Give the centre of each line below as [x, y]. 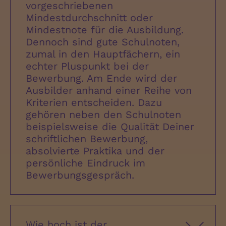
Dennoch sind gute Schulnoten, [103, 42]
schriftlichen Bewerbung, [87, 139]
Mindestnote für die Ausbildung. [105, 30]
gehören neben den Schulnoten [103, 115]
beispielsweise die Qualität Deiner [110, 127]
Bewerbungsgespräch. [80, 175]
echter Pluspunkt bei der [87, 66]
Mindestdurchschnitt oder [89, 18]
